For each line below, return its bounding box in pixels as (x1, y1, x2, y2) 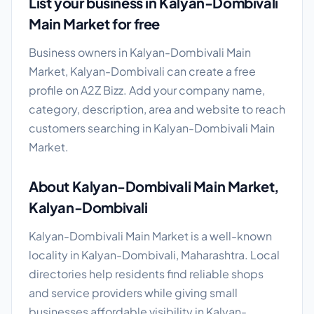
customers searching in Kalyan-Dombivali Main (29, 121, 275, 136)
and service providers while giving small (29, 285, 238, 301)
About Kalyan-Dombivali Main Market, (29, 177, 280, 196)
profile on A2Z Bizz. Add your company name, (29, 83, 265, 98)
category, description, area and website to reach (29, 102, 285, 117)
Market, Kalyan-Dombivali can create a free (29, 64, 256, 79)
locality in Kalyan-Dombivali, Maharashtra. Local (29, 247, 280, 263)
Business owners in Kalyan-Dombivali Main (29, 45, 251, 60)
